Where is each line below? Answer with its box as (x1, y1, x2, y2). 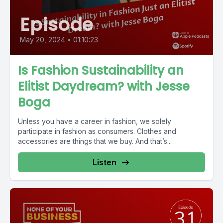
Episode (20, 12, 94, 37)
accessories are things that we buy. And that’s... (18, 137, 172, 145)
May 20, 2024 (20, 35, 65, 44)
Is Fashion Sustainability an (18, 62, 184, 79)
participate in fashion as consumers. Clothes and (18, 127, 176, 135)
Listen (93, 157, 116, 167)
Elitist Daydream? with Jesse (18, 78, 190, 95)
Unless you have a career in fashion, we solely (18, 117, 171, 125)
